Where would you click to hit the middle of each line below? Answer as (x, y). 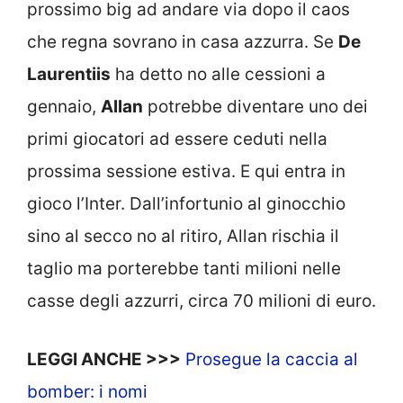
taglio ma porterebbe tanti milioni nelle (184, 269)
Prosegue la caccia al (272, 359)
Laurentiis (69, 75)
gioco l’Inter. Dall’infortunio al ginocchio (186, 204)
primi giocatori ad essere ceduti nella (177, 139)
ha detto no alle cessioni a (218, 75)
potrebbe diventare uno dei (255, 107)
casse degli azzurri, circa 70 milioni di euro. (201, 301)
